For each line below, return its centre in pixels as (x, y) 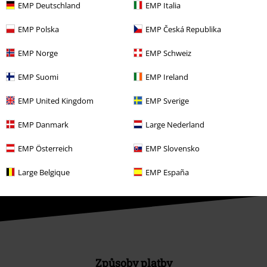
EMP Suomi (38, 77)
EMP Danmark (43, 124)
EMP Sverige (167, 100)
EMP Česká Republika (183, 29)
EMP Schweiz (168, 53)
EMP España (167, 172)
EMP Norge (38, 53)
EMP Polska (38, 29)
